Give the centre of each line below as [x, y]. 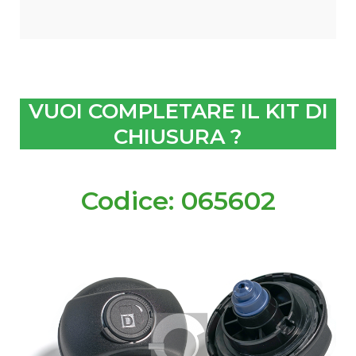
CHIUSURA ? [178, 136]
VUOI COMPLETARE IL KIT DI [178, 111]
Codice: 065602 [178, 200]
